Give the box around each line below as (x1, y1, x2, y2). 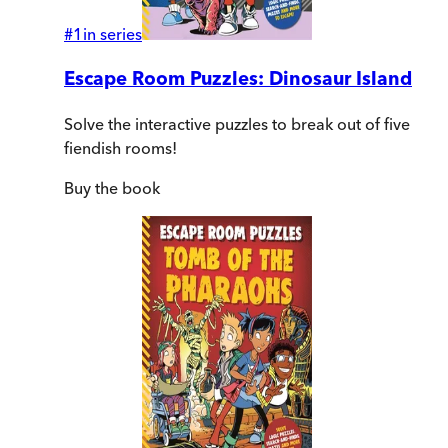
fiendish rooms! (64, 137, 177, 158)
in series (83, 24, 142, 45)
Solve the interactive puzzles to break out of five (64, 113, 410, 134)
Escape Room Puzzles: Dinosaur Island (64, 67, 412, 91)
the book (91, 177, 160, 198)
